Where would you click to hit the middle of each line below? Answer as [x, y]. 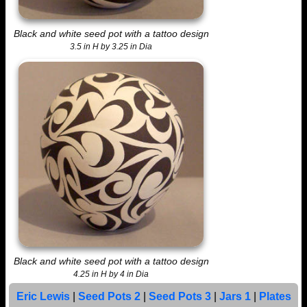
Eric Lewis [43, 296]
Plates [275, 296]
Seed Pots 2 [109, 296]
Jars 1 [235, 296]
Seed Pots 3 [180, 296]
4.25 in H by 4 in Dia [111, 274]
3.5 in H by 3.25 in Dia [111, 47]
